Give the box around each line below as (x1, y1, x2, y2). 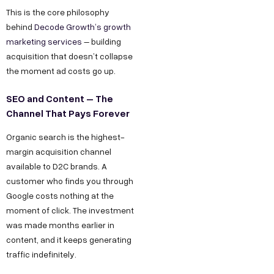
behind (6, 21, 32, 33)
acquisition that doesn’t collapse (6, 50, 133, 62)
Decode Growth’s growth (32, 21, 131, 33)
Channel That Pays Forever (6, 106, 130, 120)
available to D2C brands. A (6, 160, 107, 172)
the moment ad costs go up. (6, 65, 116, 77)
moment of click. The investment (6, 204, 134, 216)
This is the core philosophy (6, 6, 109, 18)
